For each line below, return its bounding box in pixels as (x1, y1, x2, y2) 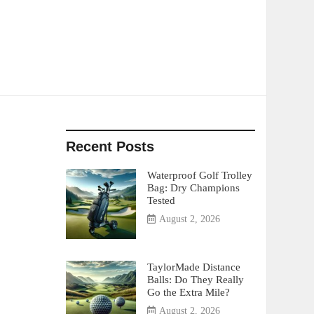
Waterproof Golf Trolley (146, 169, 252, 181)
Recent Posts (65, 139, 154, 154)
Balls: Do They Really (146, 273, 244, 285)
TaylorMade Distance (146, 261, 240, 273)
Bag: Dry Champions (146, 182, 240, 193)
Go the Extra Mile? (146, 286, 230, 298)
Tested (146, 194, 175, 206)
